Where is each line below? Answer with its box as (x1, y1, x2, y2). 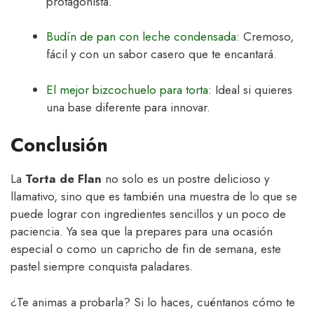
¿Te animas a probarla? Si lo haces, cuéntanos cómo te (11, 293, 295, 310)
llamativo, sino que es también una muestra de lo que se (11, 188, 297, 205)
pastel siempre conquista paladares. (11, 258, 193, 275)
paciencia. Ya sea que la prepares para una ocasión (11, 223, 273, 240)
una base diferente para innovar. (46, 98, 210, 116)
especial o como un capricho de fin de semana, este (11, 240, 281, 258)
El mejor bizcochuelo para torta (46, 81, 208, 98)
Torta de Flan (25, 170, 102, 188)
